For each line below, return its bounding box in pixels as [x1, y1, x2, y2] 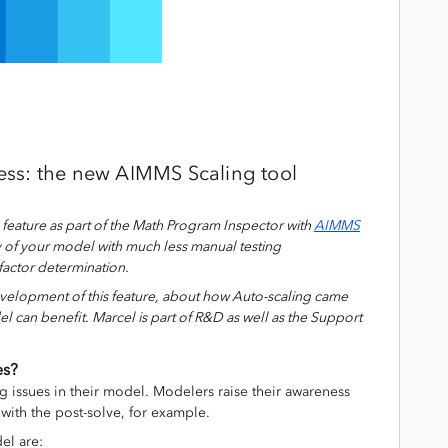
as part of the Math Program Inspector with [49, 216, 314, 234]
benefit [40, 308, 85, 326]
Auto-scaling [232, 287, 314, 305]
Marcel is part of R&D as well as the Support [89, 308, 362, 326]
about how [162, 287, 229, 305]
